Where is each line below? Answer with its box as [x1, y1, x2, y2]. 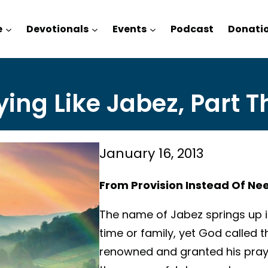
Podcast [170, 22, 214, 36]
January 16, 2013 [99, 144, 203, 163]
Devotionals [26, 22, 89, 36]
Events [112, 22, 147, 36]
